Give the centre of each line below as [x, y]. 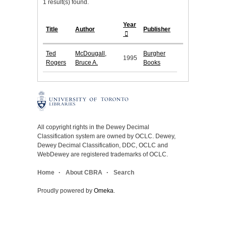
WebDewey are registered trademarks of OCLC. [103, 155]
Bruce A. [87, 63]
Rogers [56, 63]
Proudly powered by [66, 191]
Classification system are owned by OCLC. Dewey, [106, 136]
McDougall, [91, 54]
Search [124, 173]
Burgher [154, 54]
